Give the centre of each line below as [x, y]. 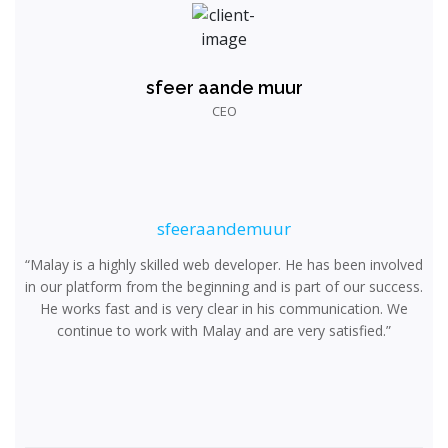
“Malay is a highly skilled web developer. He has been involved [224, 264]
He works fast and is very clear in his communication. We [224, 308]
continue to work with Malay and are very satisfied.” [224, 330]
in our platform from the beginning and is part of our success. [224, 286]
